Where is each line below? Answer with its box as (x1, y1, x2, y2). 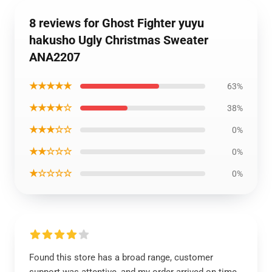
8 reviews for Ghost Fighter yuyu (29, 16, 204, 30)
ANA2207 (29, 50, 80, 64)
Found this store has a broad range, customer (29, 252, 213, 263)
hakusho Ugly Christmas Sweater (29, 33, 208, 47)
